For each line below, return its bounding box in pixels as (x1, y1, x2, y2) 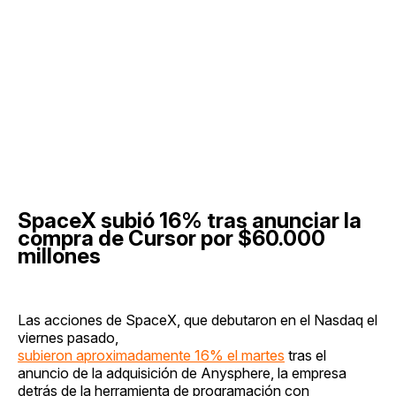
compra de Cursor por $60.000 (18, 225, 325, 251)
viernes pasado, (18, 328, 118, 346)
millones (18, 242, 101, 269)
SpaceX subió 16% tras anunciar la (18, 207, 362, 233)
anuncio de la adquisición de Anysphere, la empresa (18, 363, 346, 382)
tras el (285, 346, 326, 364)
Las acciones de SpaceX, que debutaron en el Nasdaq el (18, 310, 377, 329)
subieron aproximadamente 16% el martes (18, 346, 285, 364)
